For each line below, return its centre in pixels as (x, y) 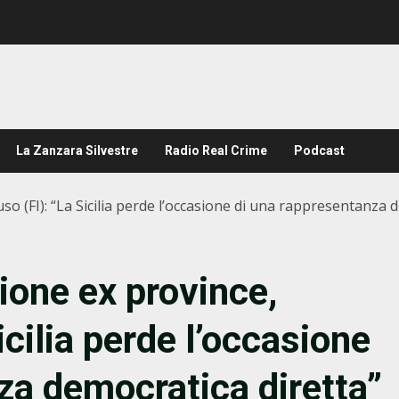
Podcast (319, 151)
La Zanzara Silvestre (77, 151)
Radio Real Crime (216, 151)
